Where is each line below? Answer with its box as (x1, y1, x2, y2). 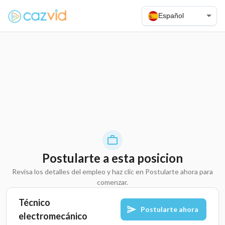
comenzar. (97, 177, 128, 186)
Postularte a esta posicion (42, 150, 183, 165)
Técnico (19, 196, 50, 208)
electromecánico (19, 210, 87, 221)
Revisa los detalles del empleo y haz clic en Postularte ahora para (12, 167, 213, 176)
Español (158, 12, 184, 20)
